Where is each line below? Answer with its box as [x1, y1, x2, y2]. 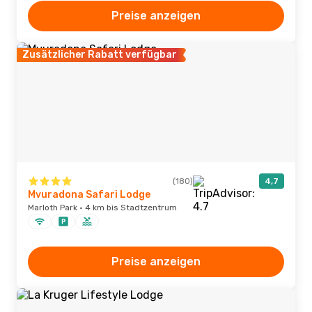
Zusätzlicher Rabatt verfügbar [22, 49, 177, 61]
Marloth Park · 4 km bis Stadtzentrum [28, 203, 177, 212]
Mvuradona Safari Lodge [28, 189, 150, 201]
